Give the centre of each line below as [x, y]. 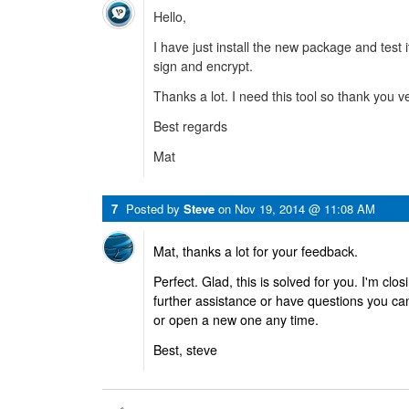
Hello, [170, 16]
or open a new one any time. [236, 320]
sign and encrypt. [203, 66]
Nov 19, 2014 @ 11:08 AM [305, 209]
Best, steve [185, 350]
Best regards [190, 126]
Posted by [155, 209]
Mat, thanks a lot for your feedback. [256, 251]
